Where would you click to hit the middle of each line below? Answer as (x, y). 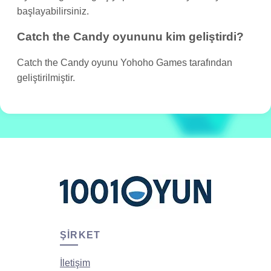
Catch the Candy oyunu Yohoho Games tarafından (125, 62)
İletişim (75, 263)
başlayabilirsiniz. (53, 11)
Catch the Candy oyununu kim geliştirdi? (130, 36)
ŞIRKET (80, 235)
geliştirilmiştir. (46, 77)
